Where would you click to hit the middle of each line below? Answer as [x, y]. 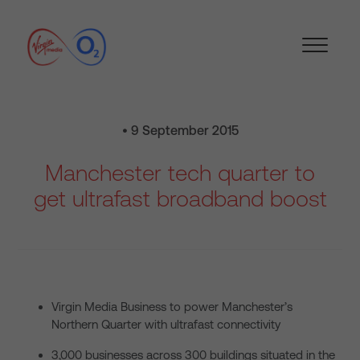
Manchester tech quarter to [180, 173]
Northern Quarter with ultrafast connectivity [166, 324]
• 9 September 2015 [180, 130]
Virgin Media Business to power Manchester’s [172, 307]
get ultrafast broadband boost [180, 198]
